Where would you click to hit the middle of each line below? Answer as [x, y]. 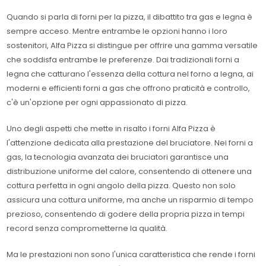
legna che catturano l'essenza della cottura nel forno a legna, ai [130, 74]
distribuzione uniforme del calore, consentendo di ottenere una [129, 171]
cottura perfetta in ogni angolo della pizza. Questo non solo [121, 186]
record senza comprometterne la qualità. [87, 228]
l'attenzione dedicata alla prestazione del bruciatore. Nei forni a [130, 143]
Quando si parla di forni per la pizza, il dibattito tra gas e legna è [130, 17]
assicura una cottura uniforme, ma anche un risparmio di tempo [130, 200]
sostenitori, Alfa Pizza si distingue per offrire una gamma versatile [132, 45]
